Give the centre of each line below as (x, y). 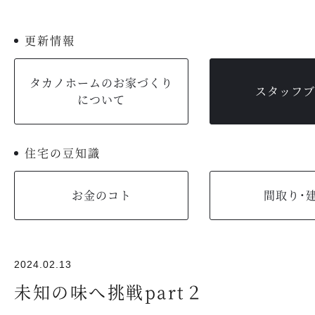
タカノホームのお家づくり (101, 83)
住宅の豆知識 (63, 153)
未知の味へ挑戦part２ (109, 291)
